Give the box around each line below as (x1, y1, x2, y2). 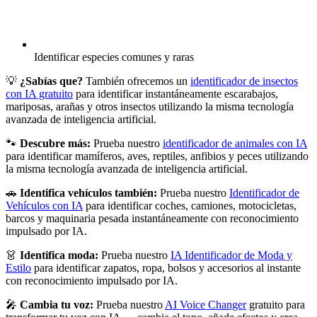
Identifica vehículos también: (20, 187, 157, 200)
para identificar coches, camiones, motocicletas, (86, 200, 296, 212)
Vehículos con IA (6, 200, 83, 212)
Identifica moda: (20, 249, 98, 262)
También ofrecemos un (83, 75, 188, 88)
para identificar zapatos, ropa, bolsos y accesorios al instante (34, 262, 301, 275)
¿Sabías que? (20, 75, 83, 88)
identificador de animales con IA (163, 137, 307, 150)
